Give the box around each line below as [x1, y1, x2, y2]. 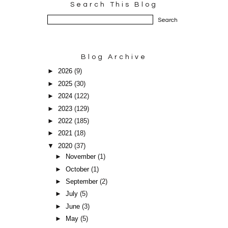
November [66, 153, 98, 161]
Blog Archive [81, 53, 147, 61]
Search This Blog [70, 1, 158, 9]
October [66, 165, 92, 173]
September [66, 178, 100, 186]
